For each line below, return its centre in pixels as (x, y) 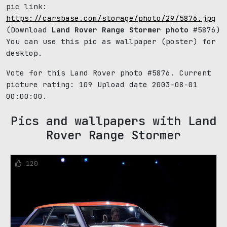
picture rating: (43, 84)
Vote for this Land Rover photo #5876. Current (109, 73)
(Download (29, 30)
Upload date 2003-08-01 (145, 84)
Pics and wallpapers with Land (113, 121)
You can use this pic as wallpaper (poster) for (111, 41)
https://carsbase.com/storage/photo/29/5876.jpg (111, 18)
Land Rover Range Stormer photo (120, 30)
